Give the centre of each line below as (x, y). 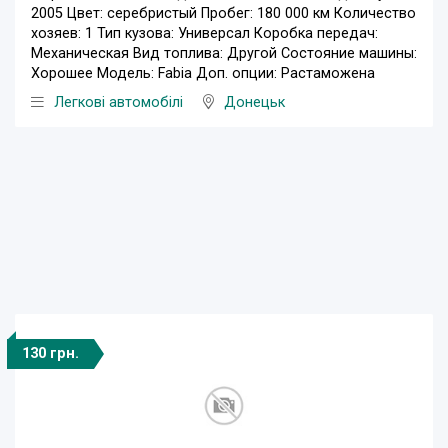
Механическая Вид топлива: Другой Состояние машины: (224, 54)
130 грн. (50, 354)
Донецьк (254, 103)
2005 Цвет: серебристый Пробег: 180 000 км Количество (223, 14)
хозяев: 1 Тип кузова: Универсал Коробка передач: (204, 34)
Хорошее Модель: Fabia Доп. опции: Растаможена (203, 74)
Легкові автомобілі (118, 103)
